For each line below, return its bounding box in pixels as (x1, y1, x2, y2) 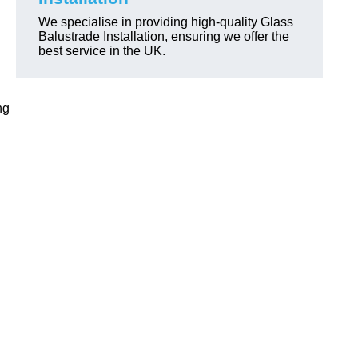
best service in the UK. (38, 44, 165, 58)
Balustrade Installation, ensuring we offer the (38, 30, 289, 43)
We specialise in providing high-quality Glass (38, 15, 293, 29)
